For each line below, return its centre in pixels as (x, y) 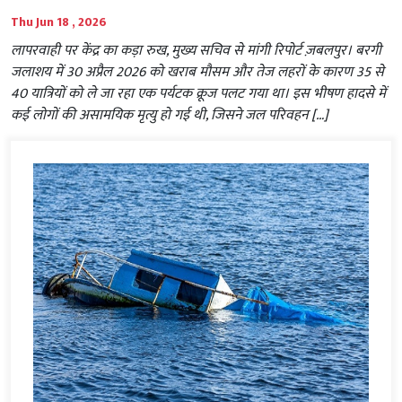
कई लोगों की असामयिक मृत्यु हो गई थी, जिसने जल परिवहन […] (170, 115)
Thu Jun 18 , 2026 (59, 22)
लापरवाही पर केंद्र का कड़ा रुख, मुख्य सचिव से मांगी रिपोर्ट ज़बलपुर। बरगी (196, 50)
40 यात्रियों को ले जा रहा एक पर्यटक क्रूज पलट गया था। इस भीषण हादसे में (198, 93)
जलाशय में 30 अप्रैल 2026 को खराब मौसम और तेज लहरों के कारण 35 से (197, 72)
